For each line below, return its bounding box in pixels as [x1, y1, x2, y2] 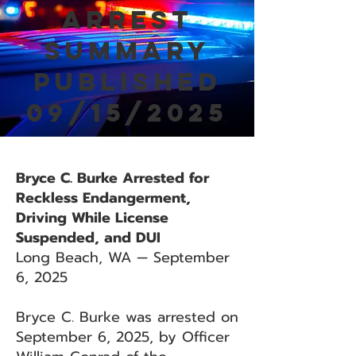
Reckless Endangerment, [16, 187, 191, 209]
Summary [44, 35, 211, 67]
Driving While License [16, 207, 168, 229]
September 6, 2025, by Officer [16, 326, 230, 348]
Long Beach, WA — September [16, 246, 230, 269]
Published [33, 66, 222, 98]
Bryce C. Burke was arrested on [16, 306, 238, 328]
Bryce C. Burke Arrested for [16, 167, 209, 189]
